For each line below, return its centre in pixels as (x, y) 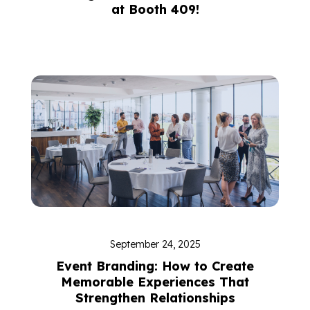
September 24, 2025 (155, 244)
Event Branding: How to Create (155, 266)
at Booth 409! (155, 9)
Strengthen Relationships (155, 298)
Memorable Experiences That (155, 282)
